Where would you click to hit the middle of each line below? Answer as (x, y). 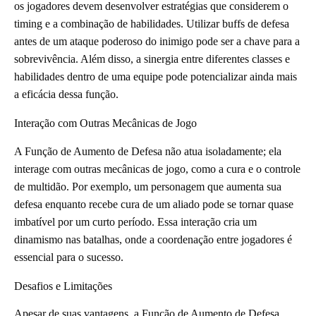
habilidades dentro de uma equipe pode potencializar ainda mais (156, 76)
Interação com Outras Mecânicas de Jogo (105, 123)
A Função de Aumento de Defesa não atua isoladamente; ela (148, 151)
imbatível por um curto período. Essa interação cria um (135, 221)
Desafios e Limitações (63, 286)
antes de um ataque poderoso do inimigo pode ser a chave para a (157, 41)
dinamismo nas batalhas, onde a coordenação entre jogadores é (153, 239)
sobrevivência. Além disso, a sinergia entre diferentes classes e (152, 59)
